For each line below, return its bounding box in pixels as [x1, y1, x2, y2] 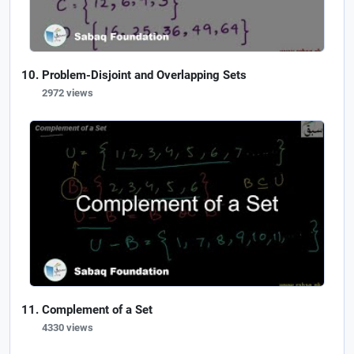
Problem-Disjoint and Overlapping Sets [42, 67, 247, 82]
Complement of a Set [42, 303, 153, 317]
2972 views [42, 86, 93, 99]
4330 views [42, 322, 93, 333]
